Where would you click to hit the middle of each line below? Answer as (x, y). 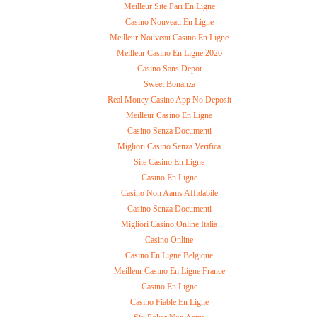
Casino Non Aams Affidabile (169, 193)
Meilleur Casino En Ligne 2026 (169, 53)
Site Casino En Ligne (169, 162)
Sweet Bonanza (169, 84)
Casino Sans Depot (169, 68)
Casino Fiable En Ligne (169, 302)
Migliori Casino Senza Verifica (169, 146)
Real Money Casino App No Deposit (169, 99)
